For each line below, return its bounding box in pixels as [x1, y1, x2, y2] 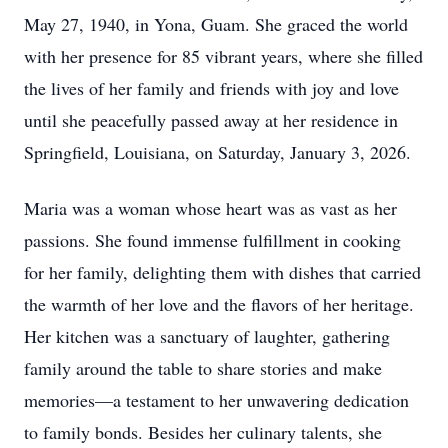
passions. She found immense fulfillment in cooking [24, 228, 401, 252]
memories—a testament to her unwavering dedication [24, 388, 409, 412]
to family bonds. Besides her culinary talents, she [24, 420, 382, 444]
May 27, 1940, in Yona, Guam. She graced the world [24, 12, 408, 36]
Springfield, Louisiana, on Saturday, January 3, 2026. [24, 140, 411, 164]
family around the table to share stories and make [24, 356, 382, 380]
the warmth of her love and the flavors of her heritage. [24, 292, 414, 316]
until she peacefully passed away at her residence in [24, 108, 398, 132]
